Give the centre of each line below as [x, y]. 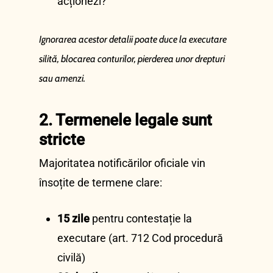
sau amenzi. [62, 78]
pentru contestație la [141, 218]
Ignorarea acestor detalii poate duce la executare [133, 39]
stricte [62, 140]
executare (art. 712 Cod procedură [140, 238]
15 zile [73, 218]
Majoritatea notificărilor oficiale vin [122, 163]
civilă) [71, 257]
